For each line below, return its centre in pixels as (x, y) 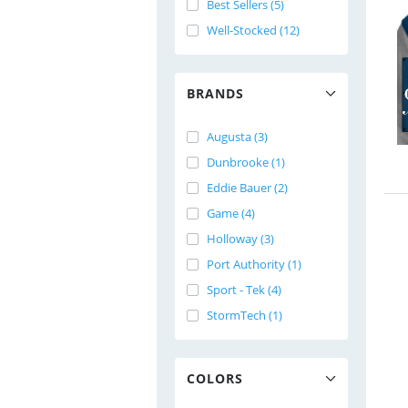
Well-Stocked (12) (253, 30)
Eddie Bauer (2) (247, 188)
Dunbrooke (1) (246, 162)
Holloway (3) (240, 239)
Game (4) (231, 213)
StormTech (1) (245, 315)
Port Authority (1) (254, 264)
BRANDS (215, 93)
